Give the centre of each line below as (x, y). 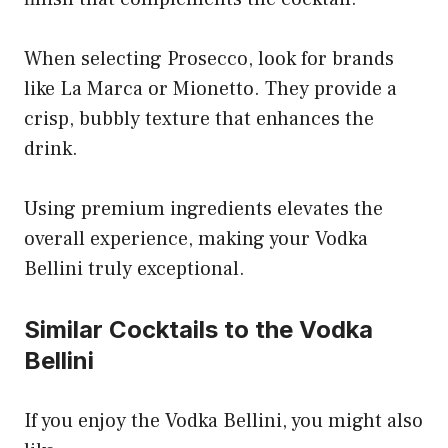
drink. (51, 148)
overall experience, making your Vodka (196, 238)
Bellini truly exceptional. (134, 268)
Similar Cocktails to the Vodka (198, 329)
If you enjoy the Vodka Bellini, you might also (223, 420)
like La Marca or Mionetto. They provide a (210, 88)
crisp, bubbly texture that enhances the (199, 118)
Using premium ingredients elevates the (203, 208)
